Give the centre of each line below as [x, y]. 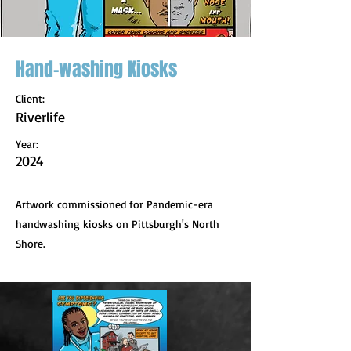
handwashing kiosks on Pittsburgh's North [118, 224]
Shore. [31, 243]
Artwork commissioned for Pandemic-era [114, 204]
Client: [30, 98]
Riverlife [40, 117]
